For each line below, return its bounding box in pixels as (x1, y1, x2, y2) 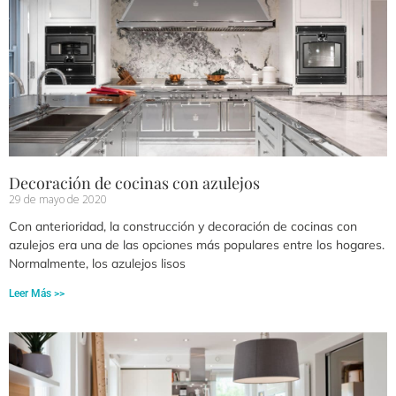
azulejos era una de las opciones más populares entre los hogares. (9, 237, 385, 254)
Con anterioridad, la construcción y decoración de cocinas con (9, 218, 357, 235)
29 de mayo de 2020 (9, 192, 107, 208)
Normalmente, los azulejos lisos (9, 255, 186, 272)
